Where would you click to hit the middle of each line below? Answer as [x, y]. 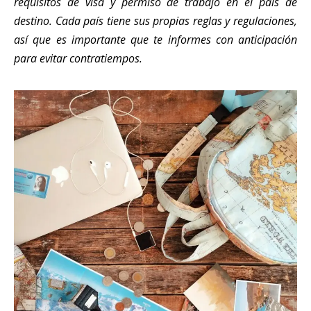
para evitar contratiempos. [78, 58]
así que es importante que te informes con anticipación [155, 39]
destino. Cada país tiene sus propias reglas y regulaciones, [155, 20]
